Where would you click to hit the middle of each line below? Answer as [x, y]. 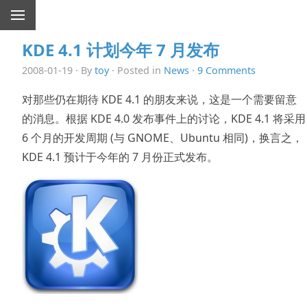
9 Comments [226, 70]
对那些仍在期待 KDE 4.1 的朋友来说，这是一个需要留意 [159, 99]
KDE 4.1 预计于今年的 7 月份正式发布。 [120, 157]
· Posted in [136, 70]
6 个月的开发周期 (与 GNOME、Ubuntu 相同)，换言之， [162, 137]
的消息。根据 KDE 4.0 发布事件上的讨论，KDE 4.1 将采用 [164, 118]
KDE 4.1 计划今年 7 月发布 [121, 49]
